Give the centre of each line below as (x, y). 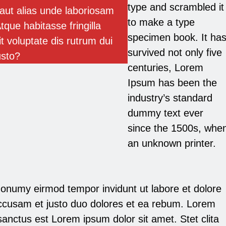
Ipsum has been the (172, 83)
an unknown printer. (172, 144)
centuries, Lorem (165, 68)
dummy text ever (165, 113)
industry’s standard (170, 98)
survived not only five (175, 53)
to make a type (161, 22)
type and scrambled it (176, 7)
